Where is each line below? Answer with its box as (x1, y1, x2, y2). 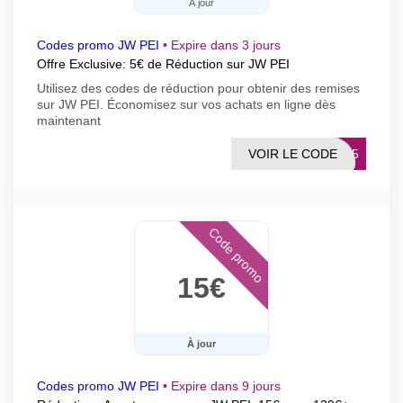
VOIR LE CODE (248, 147, 337, 161)
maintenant (37, 113, 101, 128)
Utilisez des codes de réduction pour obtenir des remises (37, 81, 360, 95)
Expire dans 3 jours (171, 38, 281, 52)
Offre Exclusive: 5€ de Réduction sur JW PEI (37, 57, 290, 71)
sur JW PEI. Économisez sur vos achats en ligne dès (37, 97, 336, 112)
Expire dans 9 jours (171, 379, 281, 393)
